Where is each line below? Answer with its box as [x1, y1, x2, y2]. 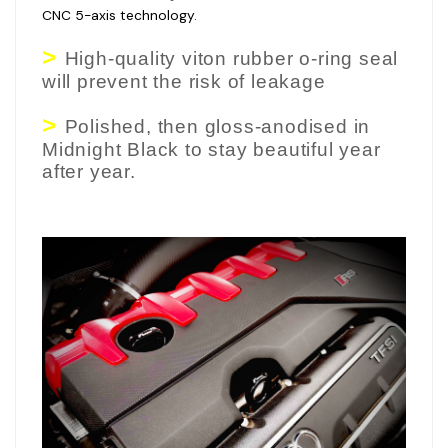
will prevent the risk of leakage [42, 70, 326, 92]
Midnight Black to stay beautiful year [42, 138, 381, 160]
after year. [42, 160, 136, 182]
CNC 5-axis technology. [42, 5, 197, 24]
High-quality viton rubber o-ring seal [64, 47, 399, 69]
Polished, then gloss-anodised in [64, 115, 371, 137]
